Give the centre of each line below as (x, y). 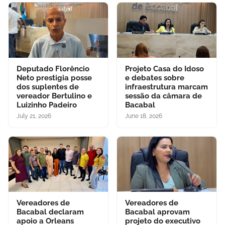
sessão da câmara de (163, 96)
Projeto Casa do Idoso (164, 69)
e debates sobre (155, 78)
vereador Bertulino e (54, 96)
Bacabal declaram (50, 212)
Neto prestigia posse (54, 78)
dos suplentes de (48, 87)
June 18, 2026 (144, 116)
